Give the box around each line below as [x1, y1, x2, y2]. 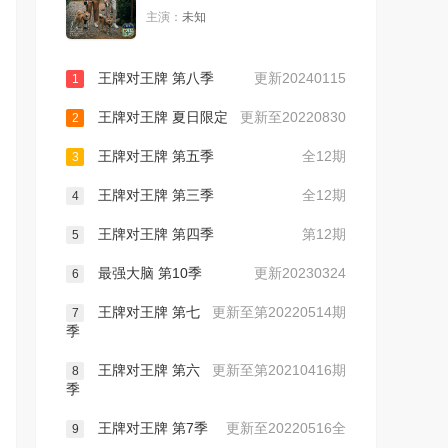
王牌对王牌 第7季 [94, 420, 208, 437]
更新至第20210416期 [212, 362, 346, 379]
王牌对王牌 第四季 [94, 226, 214, 243]
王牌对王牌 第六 [94, 362, 200, 379]
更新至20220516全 [226, 420, 346, 437]
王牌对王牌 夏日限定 [94, 109, 228, 126]
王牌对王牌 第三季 [94, 187, 214, 204]
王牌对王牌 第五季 [94, 148, 214, 165]
